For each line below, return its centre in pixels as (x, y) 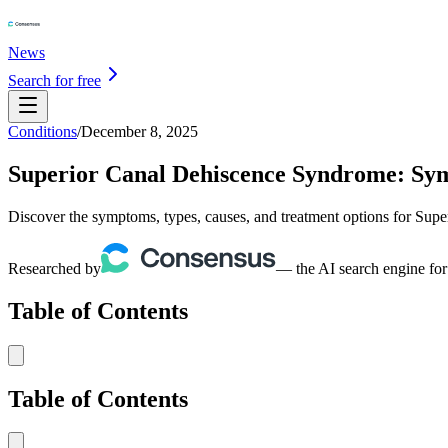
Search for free (54, 80)
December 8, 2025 (139, 131)
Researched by (54, 268)
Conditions (42, 131)
